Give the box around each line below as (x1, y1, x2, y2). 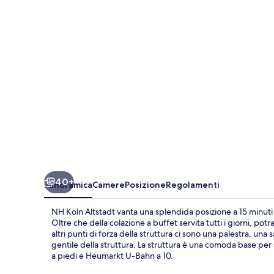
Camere (92, 179, 125, 190)
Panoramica (44, 179, 92, 190)
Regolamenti (166, 179, 220, 190)
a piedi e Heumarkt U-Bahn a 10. (51, 250, 173, 261)
